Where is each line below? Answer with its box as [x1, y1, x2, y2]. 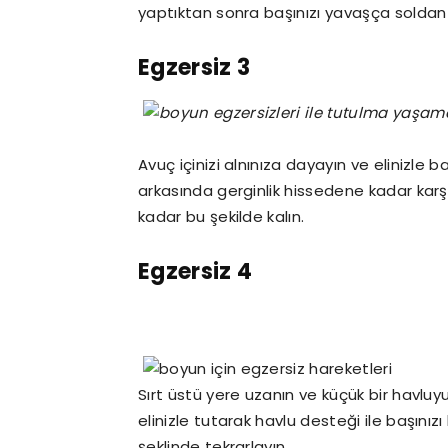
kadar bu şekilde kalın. [138, 206, 305, 227]
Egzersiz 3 [138, 52, 251, 83]
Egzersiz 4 [138, 256, 253, 287]
